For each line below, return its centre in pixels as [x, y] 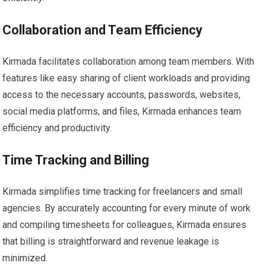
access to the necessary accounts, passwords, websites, [122, 94]
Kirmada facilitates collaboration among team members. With [129, 61]
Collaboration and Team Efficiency [103, 30]
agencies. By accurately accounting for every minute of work [127, 208]
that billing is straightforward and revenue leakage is [111, 241]
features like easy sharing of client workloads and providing [126, 78]
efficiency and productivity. [57, 128]
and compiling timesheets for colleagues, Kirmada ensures [125, 224]
